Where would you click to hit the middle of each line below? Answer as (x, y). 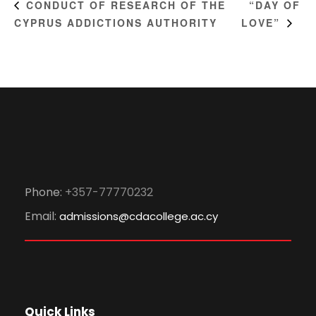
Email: (42, 217)
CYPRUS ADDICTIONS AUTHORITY (116, 22)
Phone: (45, 193)
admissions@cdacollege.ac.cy (139, 217)
